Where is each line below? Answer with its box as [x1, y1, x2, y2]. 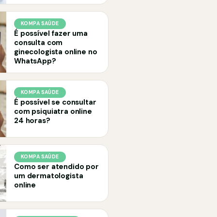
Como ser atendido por [14, 162, 99, 171]
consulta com [14, 38, 63, 47]
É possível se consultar [14, 97, 96, 107]
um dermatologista [14, 171, 83, 181]
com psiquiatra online [14, 107, 92, 116]
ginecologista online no [14, 47, 97, 57]
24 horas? [14, 116, 50, 125]
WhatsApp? [14, 56, 56, 66]
